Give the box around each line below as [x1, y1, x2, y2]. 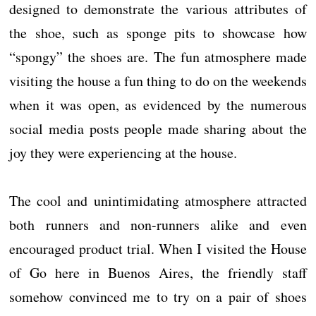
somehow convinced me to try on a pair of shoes [9, 286, 307, 306]
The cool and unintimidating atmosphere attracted [9, 190, 307, 210]
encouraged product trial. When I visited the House [9, 238, 307, 258]
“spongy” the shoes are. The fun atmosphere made [9, 47, 307, 66]
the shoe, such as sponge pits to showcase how [9, 23, 307, 42]
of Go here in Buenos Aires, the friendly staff [9, 262, 307, 282]
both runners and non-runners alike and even [9, 214, 307, 234]
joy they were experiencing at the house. [9, 142, 238, 162]
